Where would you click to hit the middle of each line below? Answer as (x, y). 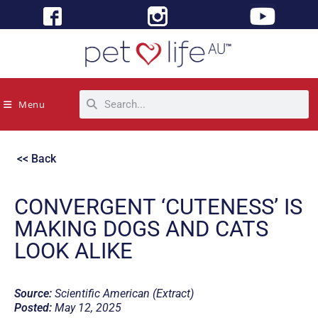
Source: (33, 293)
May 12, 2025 (87, 307)
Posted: (33, 307)
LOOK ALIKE (73, 251)
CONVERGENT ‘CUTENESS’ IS (158, 207)
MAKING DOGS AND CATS (141, 229)
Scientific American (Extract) (123, 293)
